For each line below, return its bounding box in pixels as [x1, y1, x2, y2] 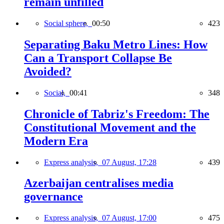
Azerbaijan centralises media [24, 176, 173, 190]
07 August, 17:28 [102, 157, 156, 166]
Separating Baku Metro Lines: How [24, 37, 207, 51]
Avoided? [24, 64, 71, 78]
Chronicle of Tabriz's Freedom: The [24, 107, 209, 120]
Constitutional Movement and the [24, 120, 196, 134]
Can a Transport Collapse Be [24, 51, 172, 64]
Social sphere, [44, 18, 92, 27]
